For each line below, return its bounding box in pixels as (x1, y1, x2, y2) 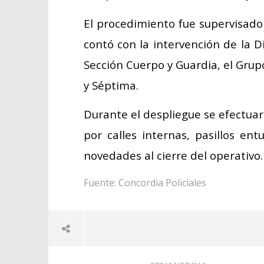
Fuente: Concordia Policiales (83, 176, 206, 189)
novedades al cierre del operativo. (83, 148, 263, 163)
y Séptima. (83, 78, 138, 93)
